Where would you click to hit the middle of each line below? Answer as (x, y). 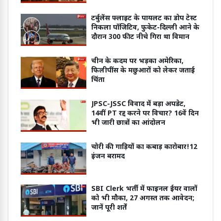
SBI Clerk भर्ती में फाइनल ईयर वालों (145, 189)
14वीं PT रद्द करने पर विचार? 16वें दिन (145, 114)
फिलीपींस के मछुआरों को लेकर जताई (143, 71)
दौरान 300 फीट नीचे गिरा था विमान (141, 37)
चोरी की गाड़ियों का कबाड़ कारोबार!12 (145, 147)
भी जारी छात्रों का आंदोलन (129, 123)
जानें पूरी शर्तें (109, 208)
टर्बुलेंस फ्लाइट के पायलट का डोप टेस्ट (144, 18)
